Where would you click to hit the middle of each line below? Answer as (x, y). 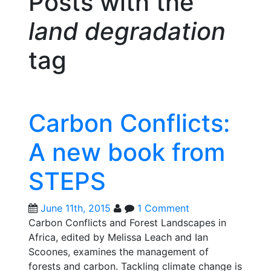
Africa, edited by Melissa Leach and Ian (118, 237)
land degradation (127, 31)
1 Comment (163, 208)
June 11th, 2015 (76, 208)
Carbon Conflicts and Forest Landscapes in (127, 223)
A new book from (127, 152)
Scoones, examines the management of (119, 252)
